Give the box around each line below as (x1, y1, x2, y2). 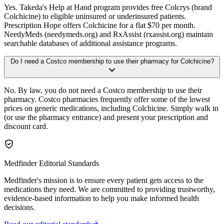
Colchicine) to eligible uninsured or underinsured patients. (4, 11, 186, 20)
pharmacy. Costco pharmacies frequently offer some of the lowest (4, 94, 210, 103)
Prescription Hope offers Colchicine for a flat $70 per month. (4, 20, 195, 29)
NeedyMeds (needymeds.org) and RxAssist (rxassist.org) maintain (4, 29, 213, 38)
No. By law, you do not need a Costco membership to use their (4, 85, 202, 94)
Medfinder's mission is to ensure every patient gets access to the (4, 175, 203, 184)
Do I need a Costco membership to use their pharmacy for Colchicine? (10, 57, 214, 65)
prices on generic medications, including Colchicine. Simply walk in (4, 103, 218, 112)
